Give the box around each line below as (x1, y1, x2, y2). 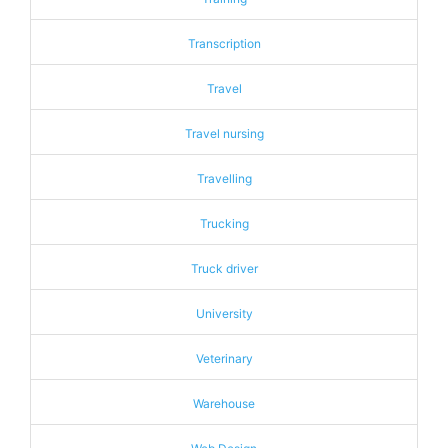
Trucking (199, 216, 249, 231)
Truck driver (190, 261, 258, 276)
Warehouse (193, 396, 255, 411)
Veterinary (195, 351, 253, 366)
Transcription (187, 36, 261, 51)
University (195, 306, 253, 321)
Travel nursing (184, 126, 264, 141)
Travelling (196, 171, 252, 186)
